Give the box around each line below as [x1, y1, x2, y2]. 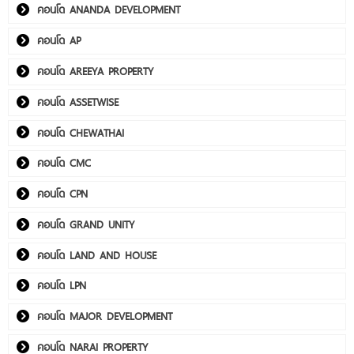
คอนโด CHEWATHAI [37, 124, 124, 141]
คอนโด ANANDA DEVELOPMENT [37, 2, 180, 18]
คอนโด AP [37, 32, 81, 49]
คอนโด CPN [37, 186, 88, 202]
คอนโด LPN [37, 277, 86, 294]
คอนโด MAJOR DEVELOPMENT [37, 308, 172, 325]
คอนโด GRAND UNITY [37, 216, 134, 232]
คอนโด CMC [37, 155, 91, 171]
